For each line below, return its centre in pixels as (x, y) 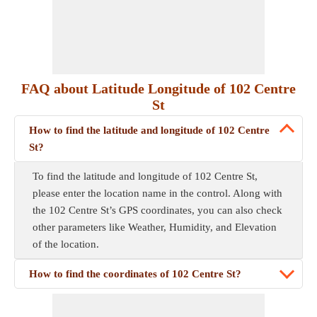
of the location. (66, 244)
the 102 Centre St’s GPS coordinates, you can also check (157, 210)
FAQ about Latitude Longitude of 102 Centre (158, 88)
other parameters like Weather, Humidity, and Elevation (155, 227)
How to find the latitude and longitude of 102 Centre (149, 130)
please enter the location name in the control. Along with (157, 193)
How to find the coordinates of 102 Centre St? (135, 274)
